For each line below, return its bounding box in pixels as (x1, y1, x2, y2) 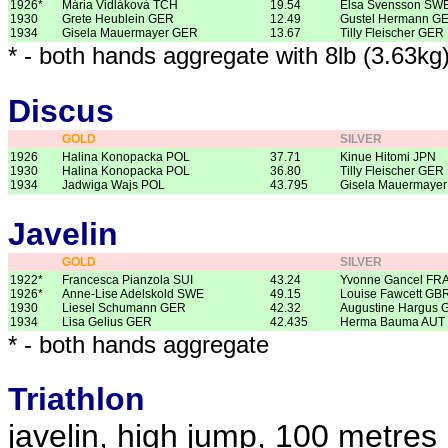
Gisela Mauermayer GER (62, 26, 198, 41)
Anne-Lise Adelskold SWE (62, 286, 204, 301)
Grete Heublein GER (62, 12, 174, 27)
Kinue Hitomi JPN (340, 149, 436, 164)
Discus (8, 92, 114, 129)
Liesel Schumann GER (62, 300, 186, 315)
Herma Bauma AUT (340, 314, 445, 329)
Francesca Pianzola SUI (62, 272, 193, 287)
